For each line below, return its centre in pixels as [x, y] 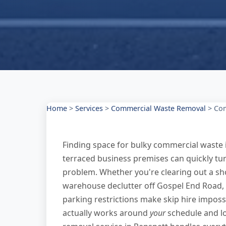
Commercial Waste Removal [158, 108]
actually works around [106, 213]
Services [89, 108]
